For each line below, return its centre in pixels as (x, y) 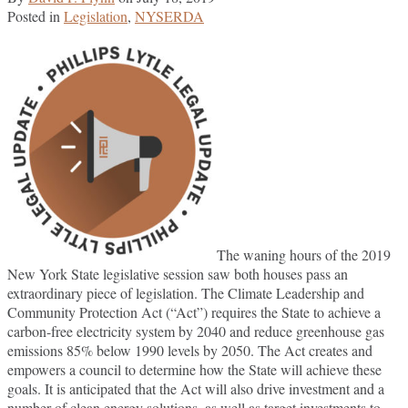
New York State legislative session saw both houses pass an (178, 273)
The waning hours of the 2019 (304, 254)
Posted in (36, 15)
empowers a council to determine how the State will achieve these (194, 369)
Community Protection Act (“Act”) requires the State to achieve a (194, 311)
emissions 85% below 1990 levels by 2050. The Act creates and (190, 350)
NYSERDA (169, 15)
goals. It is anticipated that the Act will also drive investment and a (196, 388)
